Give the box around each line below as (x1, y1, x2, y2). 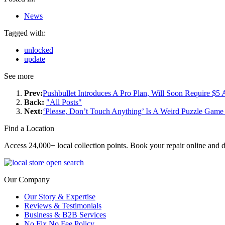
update (24, 54, 45, 63)
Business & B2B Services (24, 210, 106, 219)
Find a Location (4, 124, 54, 133)
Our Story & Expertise (24, 192, 95, 201)
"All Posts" (46, 97, 82, 106)
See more (4, 71, 34, 80)
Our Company (4, 175, 50, 184)
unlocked (24, 45, 53, 54)
